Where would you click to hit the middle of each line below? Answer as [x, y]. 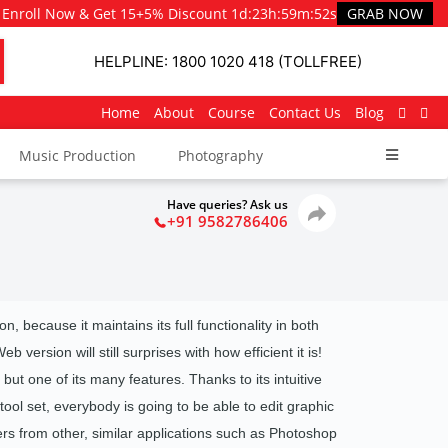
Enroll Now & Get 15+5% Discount [114, 13]
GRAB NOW [385, 13]
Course [231, 113]
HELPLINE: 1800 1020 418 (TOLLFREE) [227, 61]
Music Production [77, 156]
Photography [220, 156]
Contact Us [305, 113]
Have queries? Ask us [227, 205]
